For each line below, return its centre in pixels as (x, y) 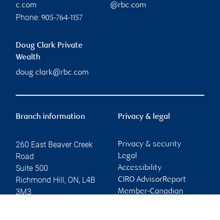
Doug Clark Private (49, 46)
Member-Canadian (151, 192)
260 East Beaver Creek (54, 144)
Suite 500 (32, 168)
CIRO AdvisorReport (152, 180)
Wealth (28, 57)
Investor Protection (152, 203)
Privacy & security (150, 144)
